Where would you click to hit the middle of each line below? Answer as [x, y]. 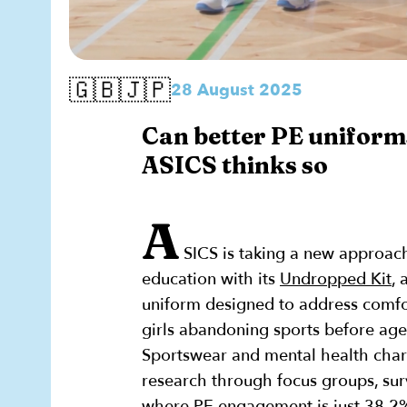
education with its [211, 280]
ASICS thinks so [235, 166]
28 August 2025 [237, 91]
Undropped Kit [336, 280]
